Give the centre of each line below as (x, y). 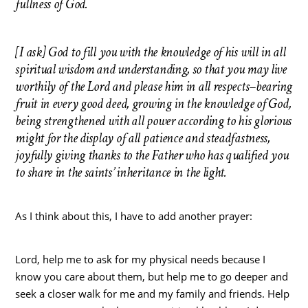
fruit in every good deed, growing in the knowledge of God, (153, 103)
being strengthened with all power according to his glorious (153, 121)
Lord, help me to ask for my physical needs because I (141, 259)
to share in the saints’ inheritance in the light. (121, 172)
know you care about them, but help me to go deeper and (152, 276)
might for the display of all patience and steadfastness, (143, 138)
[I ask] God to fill (56, 52)
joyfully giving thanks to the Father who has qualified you (152, 155)
